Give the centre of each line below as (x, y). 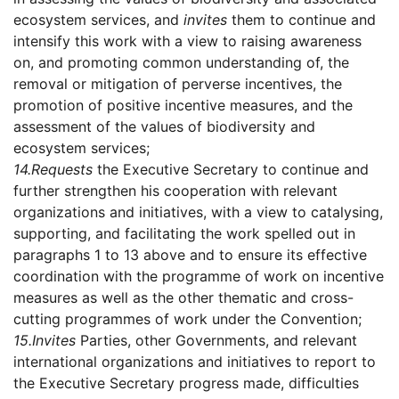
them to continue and (301, 20)
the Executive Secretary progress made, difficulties (186, 383)
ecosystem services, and (98, 20)
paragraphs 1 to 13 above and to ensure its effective (190, 255)
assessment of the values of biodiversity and (164, 127)
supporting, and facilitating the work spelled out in (184, 234)
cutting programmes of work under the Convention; (187, 319)
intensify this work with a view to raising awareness (187, 41)
